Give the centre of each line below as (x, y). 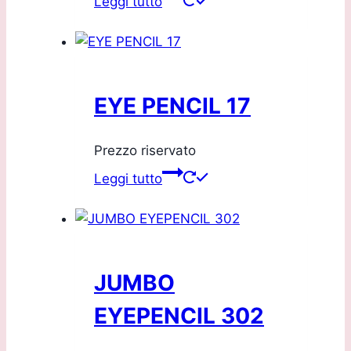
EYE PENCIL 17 (172, 105)
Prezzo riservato (145, 151)
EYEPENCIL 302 (179, 316)
